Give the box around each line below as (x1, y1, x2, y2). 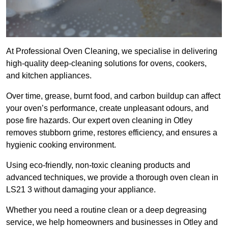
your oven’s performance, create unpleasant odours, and (6, 104, 209, 113)
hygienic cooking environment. (6, 140, 116, 150)
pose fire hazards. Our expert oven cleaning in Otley (6, 116, 192, 125)
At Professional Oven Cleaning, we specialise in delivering (6, 47, 217, 56)
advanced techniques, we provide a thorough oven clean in (6, 173, 218, 182)
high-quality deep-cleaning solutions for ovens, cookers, (6, 59, 207, 68)
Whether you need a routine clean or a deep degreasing (6, 206, 207, 215)
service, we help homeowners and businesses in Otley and (6, 218, 218, 227)
